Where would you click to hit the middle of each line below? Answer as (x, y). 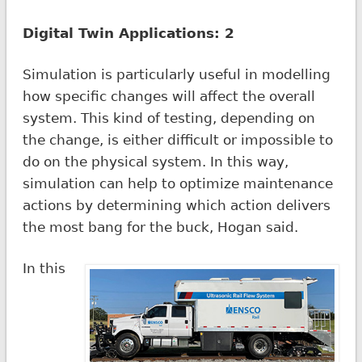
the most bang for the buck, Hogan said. (160, 227)
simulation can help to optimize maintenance (177, 183)
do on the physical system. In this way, (155, 161)
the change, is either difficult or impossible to (177, 139)
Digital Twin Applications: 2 (128, 33)
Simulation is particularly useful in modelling (176, 74)
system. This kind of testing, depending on (168, 118)
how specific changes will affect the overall (168, 96)
